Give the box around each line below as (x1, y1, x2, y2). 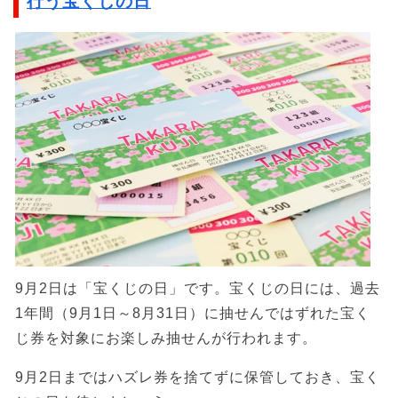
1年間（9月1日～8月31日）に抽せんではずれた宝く (15, 306, 370, 322)
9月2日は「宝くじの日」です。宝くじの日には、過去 (15, 281, 380, 297)
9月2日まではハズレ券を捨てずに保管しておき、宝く (15, 370, 380, 386)
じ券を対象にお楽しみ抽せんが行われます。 (15, 330, 317, 346)
